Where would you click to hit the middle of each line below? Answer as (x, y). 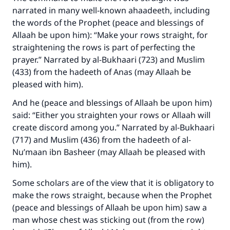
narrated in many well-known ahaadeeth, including (111, 10)
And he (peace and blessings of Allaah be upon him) (112, 103)
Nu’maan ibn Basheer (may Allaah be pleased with (109, 152)
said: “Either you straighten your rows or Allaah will (111, 115)
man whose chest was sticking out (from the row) (108, 220)
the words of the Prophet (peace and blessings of (108, 23)
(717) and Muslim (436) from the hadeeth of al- (102, 140)
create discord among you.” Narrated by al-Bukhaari (113, 127)
